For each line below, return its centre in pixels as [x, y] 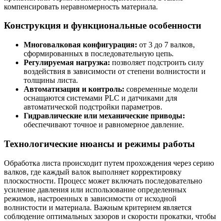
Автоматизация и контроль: [74, 89]
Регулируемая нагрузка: [67, 63]
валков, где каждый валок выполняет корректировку [93, 172]
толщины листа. [51, 80]
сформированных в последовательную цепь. [99, 54]
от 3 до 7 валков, [166, 45]
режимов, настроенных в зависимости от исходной [90, 198]
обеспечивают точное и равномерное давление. [104, 125]
